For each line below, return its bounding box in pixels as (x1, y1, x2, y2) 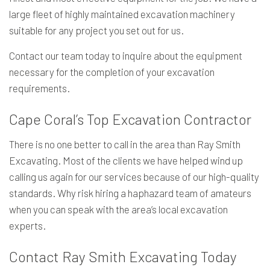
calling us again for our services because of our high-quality (9, 171, 259, 183)
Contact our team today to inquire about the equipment (9, 49, 242, 61)
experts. (9, 219, 46, 231)
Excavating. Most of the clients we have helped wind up (9, 154, 243, 166)
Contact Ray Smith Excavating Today (9, 248, 237, 265)
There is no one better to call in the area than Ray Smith (9, 138, 240, 150)
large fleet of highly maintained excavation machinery (9, 8, 235, 20)
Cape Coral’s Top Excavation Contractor (9, 110, 251, 128)
